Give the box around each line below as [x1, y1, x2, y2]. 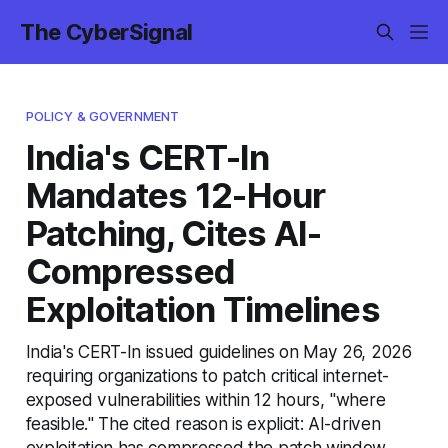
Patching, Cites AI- [25, 211, 322, 254]
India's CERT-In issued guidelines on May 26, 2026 [25, 340, 412, 362]
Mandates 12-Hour [25, 173, 326, 216]
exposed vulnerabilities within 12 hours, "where [25, 388, 386, 410]
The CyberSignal [20, 19, 194, 45]
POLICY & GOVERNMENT [25, 107, 180, 124]
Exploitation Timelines [25, 287, 380, 330]
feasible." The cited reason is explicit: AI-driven [25, 412, 381, 434]
